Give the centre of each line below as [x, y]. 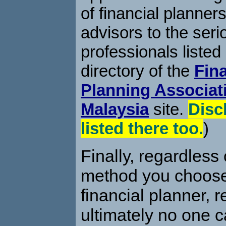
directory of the [137, 71]
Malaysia [115, 109]
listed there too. [142, 128]
